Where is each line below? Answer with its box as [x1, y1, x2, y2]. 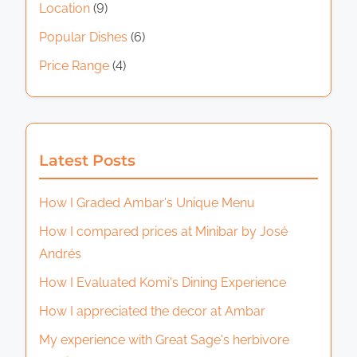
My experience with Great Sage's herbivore [39, 331, 289, 347]
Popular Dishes [39, 29, 127, 45]
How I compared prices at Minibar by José [39, 223, 288, 239]
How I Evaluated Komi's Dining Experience [39, 274, 286, 290]
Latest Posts [39, 150, 135, 170]
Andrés [39, 245, 81, 261]
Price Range [39, 57, 109, 73]
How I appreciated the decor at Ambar [39, 303, 265, 319]
